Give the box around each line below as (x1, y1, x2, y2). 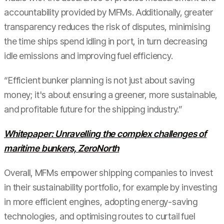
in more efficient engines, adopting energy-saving (4, 196, 198, 207)
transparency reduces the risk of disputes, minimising (4, 21, 210, 32)
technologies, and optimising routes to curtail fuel (4, 211, 195, 221)
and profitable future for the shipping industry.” (4, 104, 183, 114)
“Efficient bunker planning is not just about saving (4, 75, 194, 85)
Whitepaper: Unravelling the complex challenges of (4, 128, 207, 139)
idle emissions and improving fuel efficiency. (4, 50, 175, 61)
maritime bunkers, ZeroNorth (4, 143, 119, 153)
